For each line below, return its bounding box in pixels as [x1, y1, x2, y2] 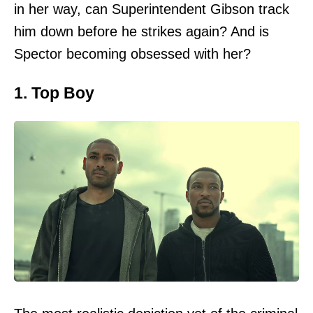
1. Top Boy [14, 83, 94, 102]
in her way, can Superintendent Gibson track [14, 1, 289, 17]
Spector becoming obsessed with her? [14, 46, 251, 62]
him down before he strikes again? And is [14, 24, 269, 40]
